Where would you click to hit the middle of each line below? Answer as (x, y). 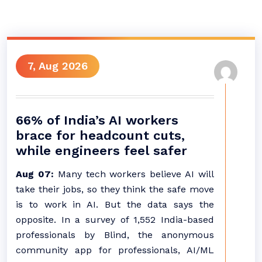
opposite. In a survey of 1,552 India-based (115, 220)
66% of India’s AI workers (97, 120)
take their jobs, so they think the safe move (115, 189)
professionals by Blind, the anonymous (115, 235)
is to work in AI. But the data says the (115, 204)
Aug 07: (37, 174)
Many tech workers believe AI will (136, 174)
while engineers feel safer (101, 151)
